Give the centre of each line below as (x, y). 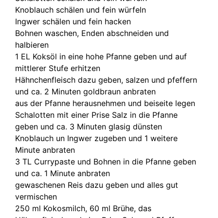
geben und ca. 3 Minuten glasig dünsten (89, 126)
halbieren (32, 45)
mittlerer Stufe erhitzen (58, 68)
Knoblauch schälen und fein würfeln (81, 9)
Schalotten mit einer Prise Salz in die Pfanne (97, 115)
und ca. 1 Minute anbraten (63, 173)
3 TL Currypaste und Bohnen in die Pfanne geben (106, 161)
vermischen (36, 196)
